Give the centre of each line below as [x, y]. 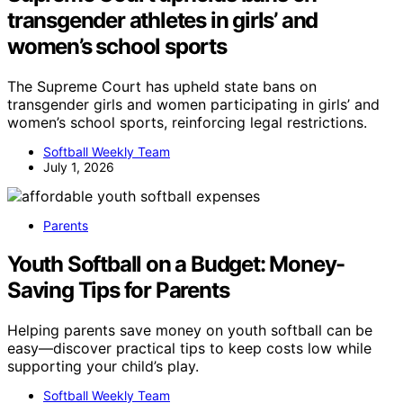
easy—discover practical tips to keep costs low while [189, 348]
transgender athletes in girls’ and [163, 20]
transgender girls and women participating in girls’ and [193, 104]
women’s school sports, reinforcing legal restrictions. [187, 122]
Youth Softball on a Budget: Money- [176, 264]
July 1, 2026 [79, 166]
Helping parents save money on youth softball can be [190, 330]
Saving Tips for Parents [118, 290]
